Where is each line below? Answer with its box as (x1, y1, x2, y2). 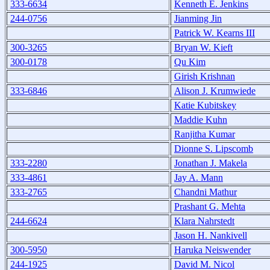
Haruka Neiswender (174, 244, 251, 255)
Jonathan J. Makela (174, 157, 247, 168)
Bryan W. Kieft (174, 42, 233, 52)
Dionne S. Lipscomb (174, 143, 253, 154)
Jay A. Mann (174, 172, 223, 183)
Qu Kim (174, 56, 206, 67)
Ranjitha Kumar (174, 128, 235, 139)
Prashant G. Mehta (174, 201, 245, 212)
